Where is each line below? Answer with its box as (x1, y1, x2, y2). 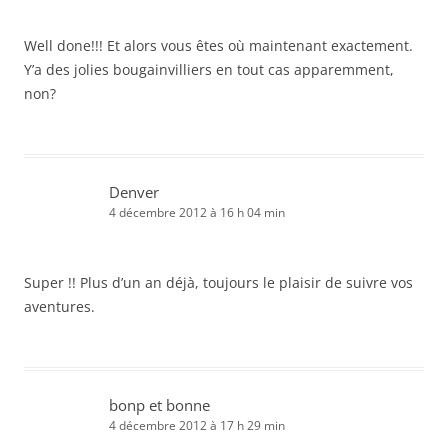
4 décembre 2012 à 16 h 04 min (109, 204, 285, 222)
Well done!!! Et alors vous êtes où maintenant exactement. (24, 36, 413, 56)
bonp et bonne (109, 395, 210, 416)
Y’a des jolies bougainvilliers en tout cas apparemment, (24, 60, 394, 80)
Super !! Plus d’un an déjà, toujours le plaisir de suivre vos (24, 273, 413, 293)
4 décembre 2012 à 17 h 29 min (109, 417, 285, 435)
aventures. (24, 297, 95, 317)
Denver (109, 182, 159, 203)
